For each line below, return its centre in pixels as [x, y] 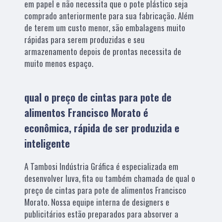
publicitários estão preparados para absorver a [102, 214]
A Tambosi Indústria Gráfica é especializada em [102, 166]
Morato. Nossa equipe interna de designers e [97, 202]
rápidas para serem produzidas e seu [85, 39]
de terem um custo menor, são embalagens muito [105, 27]
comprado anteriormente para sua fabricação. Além [109, 15]
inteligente [47, 143]
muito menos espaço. [59, 63]
